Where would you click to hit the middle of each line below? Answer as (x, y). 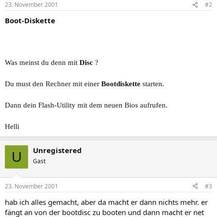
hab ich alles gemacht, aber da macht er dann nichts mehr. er (106, 202)
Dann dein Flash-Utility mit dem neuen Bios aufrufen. (86, 105)
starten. (152, 84)
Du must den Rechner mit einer (53, 84)
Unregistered (57, 150)
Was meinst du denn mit (42, 62)
